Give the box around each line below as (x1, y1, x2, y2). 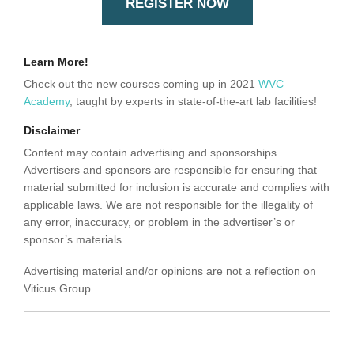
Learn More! (24, 55, 88, 68)
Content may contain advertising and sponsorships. (24, 145, 280, 159)
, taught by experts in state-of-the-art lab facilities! (70, 94, 317, 107)
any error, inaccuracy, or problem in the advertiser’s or (24, 215, 295, 228)
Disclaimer (24, 123, 80, 137)
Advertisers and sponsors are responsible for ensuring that (24, 163, 317, 176)
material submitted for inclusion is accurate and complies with (24, 180, 330, 194)
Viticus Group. (24, 281, 94, 295)
